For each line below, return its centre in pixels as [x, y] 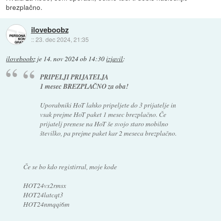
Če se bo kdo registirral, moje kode [70, 166]
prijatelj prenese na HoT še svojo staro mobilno [104, 123]
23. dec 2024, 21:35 [62, 39]
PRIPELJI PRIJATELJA [74, 76]
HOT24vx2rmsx [44, 185]
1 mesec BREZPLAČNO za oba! [84, 86]
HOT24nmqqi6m [46, 204]
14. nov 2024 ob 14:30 [74, 59]
